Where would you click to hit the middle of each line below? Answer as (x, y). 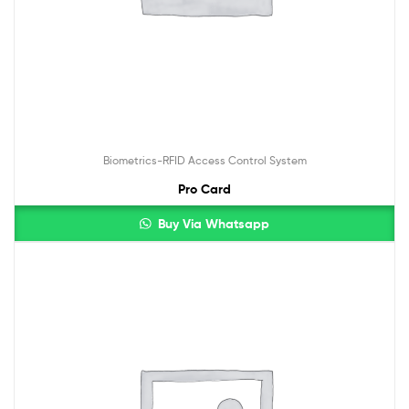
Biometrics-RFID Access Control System (204, 160)
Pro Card (204, 189)
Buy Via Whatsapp (211, 223)
